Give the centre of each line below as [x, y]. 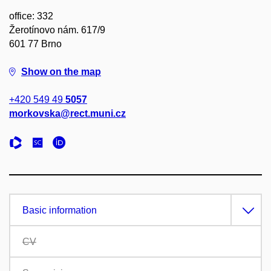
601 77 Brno [35, 44]
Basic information [60, 210]
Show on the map [61, 72]
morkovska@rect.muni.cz [67, 113]
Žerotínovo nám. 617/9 [57, 30]
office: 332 [31, 16]
